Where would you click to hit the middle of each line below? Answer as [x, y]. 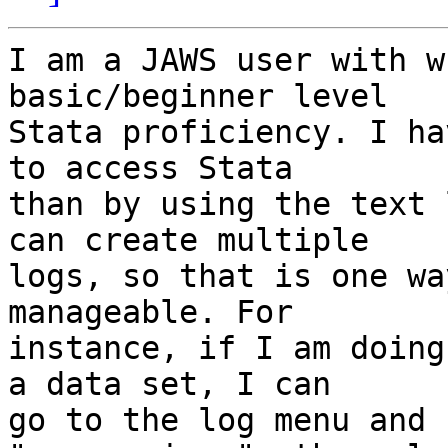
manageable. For [150, 312]
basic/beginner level [198, 96]
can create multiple [188, 240]
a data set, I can [169, 384]
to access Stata [150, 168]
